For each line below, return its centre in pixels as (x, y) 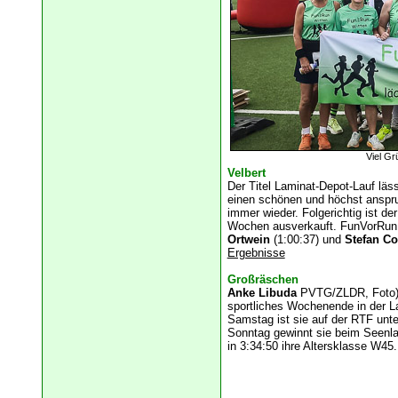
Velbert (246, 173)
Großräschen (263, 280)
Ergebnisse (256, 253)
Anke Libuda (263, 293)
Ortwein (248, 240)
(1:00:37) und (307, 240)
